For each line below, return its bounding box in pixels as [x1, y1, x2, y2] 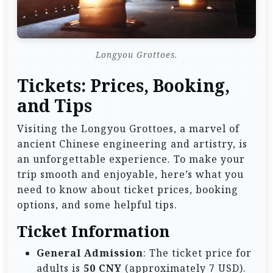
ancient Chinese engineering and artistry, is [17, 136, 247, 151]
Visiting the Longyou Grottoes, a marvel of [17, 121, 239, 135]
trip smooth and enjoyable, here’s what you [17, 167, 244, 181]
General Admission [37, 246, 143, 260]
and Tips [17, 94, 92, 117]
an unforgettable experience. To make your [17, 152, 245, 166]
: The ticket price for [143, 246, 252, 260]
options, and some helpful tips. [17, 197, 177, 211]
